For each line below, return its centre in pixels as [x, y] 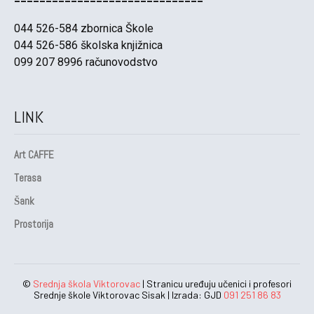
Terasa [28, 177]
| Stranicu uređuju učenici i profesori [216, 283]
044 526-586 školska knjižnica [88, 45]
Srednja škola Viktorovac [87, 283]
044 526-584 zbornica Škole [84, 28]
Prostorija [34, 224]
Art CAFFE [34, 154]
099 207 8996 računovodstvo [86, 62]
